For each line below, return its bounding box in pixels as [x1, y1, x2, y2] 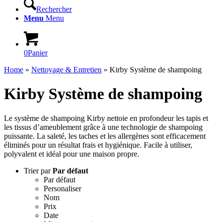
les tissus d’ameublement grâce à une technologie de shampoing [4, 122, 203, 131]
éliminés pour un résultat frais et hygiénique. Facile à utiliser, [4, 140, 192, 149]
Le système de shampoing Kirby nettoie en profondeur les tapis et [4, 113, 208, 122]
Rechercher [36, 5, 72, 13]
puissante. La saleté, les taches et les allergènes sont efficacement [4, 131, 206, 140]
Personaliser [44, 184, 81, 193]
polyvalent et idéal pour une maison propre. [4, 149, 139, 158]
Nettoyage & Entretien [31, 65, 102, 74]
